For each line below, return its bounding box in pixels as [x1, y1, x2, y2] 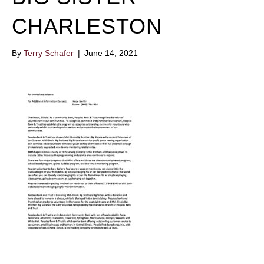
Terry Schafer [24, 48, 74, 58]
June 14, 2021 [84, 48, 138, 58]
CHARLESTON [12, 14, 162, 39]
